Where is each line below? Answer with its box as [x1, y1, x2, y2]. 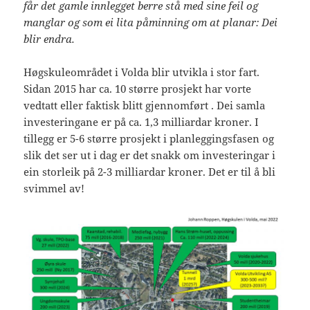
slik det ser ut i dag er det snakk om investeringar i [24, 148, 276, 163]
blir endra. [24, 32, 75, 46]
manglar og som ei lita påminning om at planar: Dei [24, 15, 278, 30]
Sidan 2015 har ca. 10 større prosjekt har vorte [24, 82, 252, 96]
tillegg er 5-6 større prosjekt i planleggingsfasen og [24, 131, 275, 146]
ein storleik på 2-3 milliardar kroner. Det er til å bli [24, 165, 276, 179]
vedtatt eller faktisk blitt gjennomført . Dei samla [24, 98, 266, 113]
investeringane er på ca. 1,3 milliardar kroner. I [24, 115, 259, 129]
